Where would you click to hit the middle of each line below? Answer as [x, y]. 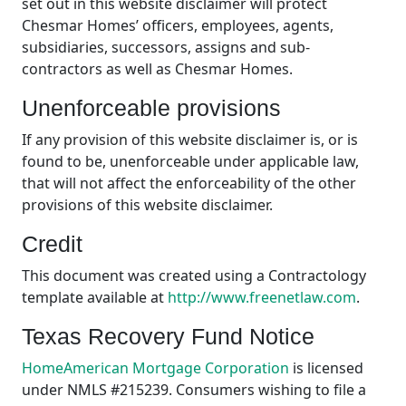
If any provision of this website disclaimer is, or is [190, 140]
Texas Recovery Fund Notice [168, 337]
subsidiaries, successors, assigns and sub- [166, 48]
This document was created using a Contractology [194, 276]
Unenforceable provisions [151, 108]
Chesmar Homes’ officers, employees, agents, [178, 26]
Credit [52, 244]
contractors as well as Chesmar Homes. [157, 69]
